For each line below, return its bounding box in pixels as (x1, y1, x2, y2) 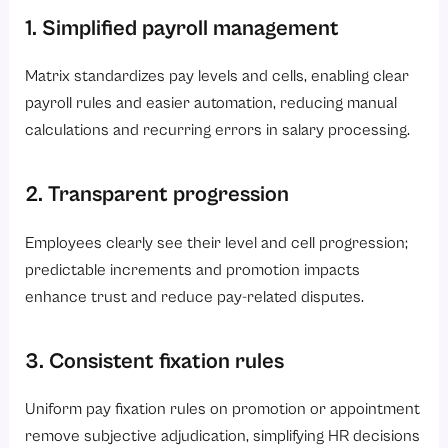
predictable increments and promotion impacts (25, 260, 361, 280)
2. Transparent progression (25, 182, 295, 208)
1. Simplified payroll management (25, 15, 345, 41)
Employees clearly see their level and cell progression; (25, 233, 409, 253)
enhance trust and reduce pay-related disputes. (25, 287, 365, 307)
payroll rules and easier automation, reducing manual (25, 94, 398, 114)
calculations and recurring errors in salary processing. (25, 121, 411, 141)
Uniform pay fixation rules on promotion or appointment (25, 400, 421, 420)
